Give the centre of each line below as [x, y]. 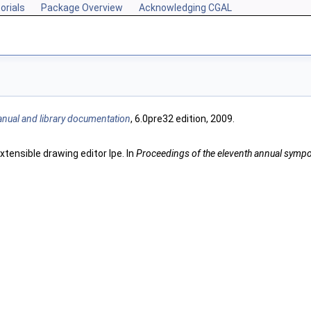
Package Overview [82, 8]
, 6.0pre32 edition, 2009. [183, 119]
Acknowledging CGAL [185, 8]
